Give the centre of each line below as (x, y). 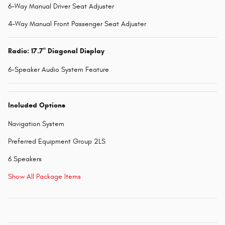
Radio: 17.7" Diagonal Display (56, 51)
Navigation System (36, 124)
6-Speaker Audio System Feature (59, 70)
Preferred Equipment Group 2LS (57, 142)
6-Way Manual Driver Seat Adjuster (61, 7)
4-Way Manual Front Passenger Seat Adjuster (77, 24)
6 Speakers (25, 159)
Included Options (37, 105)
